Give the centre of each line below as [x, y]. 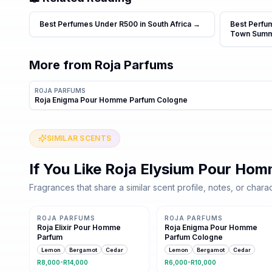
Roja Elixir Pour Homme [79, 227]
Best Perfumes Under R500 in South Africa [115, 24]
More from [62, 65]
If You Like [67, 169]
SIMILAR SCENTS [79, 138]
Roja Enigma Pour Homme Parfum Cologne [111, 100]
